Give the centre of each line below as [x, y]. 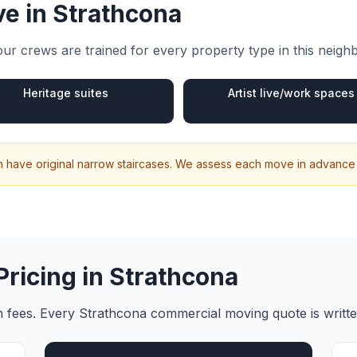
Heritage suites [66, 93]
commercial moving [210, 313]
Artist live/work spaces [291, 93]
